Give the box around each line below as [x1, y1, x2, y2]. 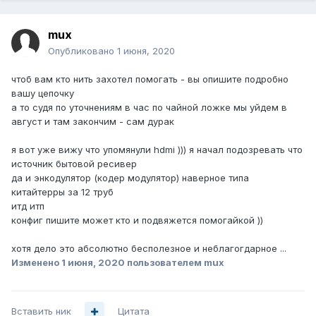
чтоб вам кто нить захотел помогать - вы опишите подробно [11, 73, 288, 85]
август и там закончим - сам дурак [11, 116, 174, 128]
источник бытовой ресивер [11, 158, 137, 170]
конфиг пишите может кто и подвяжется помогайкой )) [11, 214, 263, 226]
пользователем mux [125, 257, 224, 269]
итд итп [11, 200, 44, 212]
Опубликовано [48, 45, 117, 57]
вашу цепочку [11, 87, 74, 99]
